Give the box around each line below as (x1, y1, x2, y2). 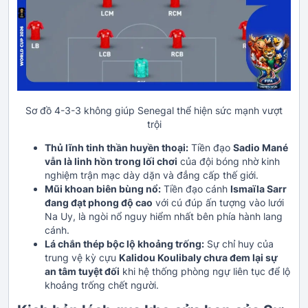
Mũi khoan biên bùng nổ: (45, 182, 161, 195)
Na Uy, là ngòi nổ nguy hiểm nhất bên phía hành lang (45, 210, 283, 222)
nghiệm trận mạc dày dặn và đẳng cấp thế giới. (45, 168, 258, 181)
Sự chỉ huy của (204, 237, 274, 250)
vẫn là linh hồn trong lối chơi (45, 155, 177, 167)
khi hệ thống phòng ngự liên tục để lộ (120, 265, 290, 277)
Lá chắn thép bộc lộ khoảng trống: (45, 237, 204, 250)
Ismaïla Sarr (230, 182, 287, 195)
